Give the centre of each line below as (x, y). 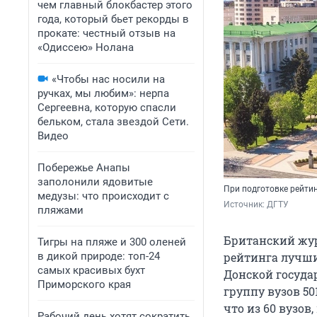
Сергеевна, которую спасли (107, 108)
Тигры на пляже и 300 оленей (112, 242)
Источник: (245, 205)
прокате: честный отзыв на (106, 33)
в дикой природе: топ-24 (99, 256)
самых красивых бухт (91, 270)
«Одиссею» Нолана (86, 47)
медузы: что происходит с (103, 196)
